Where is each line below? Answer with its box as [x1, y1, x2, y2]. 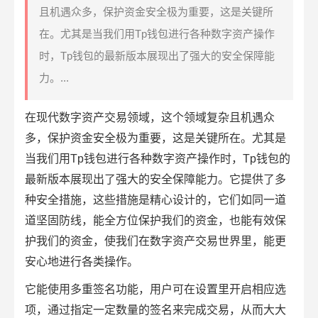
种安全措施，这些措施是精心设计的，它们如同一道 [25, 194, 286, 206]
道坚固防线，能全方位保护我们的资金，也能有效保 [25, 214, 286, 226]
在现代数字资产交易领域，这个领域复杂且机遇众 [25, 111, 275, 124]
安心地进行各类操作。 [25, 256, 138, 268]
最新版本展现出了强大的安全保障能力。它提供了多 [25, 173, 286, 185]
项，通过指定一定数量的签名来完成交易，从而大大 [25, 304, 286, 316]
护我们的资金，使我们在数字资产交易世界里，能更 [25, 235, 286, 247]
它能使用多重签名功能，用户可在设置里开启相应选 [25, 283, 286, 295]
